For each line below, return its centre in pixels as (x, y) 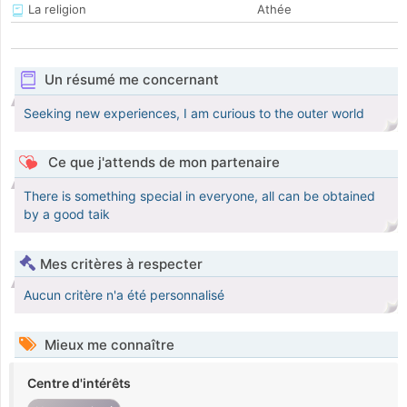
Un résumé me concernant (131, 80)
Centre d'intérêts (79, 383)
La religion (55, 10)
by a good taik (67, 214)
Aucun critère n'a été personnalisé (124, 295)
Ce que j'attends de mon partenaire (162, 163)
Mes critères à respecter (121, 264)
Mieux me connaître (108, 345)
